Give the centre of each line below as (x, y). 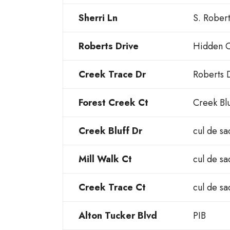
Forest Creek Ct (113, 103)
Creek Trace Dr (112, 75)
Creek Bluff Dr (110, 131)
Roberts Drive (109, 46)
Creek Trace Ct (112, 188)
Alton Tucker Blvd (118, 216)
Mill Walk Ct (105, 159)
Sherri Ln (98, 18)
